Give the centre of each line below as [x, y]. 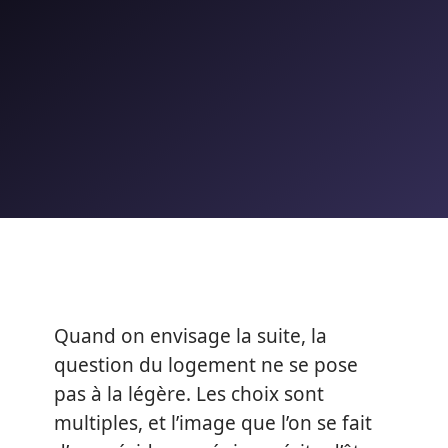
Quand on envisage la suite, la [190, 336]
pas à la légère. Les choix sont [189, 394]
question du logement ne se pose [206, 365]
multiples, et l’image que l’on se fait [213, 423]
